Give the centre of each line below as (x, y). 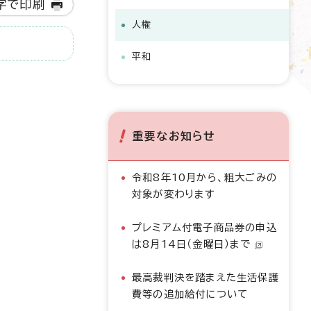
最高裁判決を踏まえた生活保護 (205, 277)
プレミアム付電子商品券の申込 (204, 227)
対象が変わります (174, 194)
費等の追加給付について (190, 294)
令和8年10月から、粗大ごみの (204, 177)
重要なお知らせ (174, 136)
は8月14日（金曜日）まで (192, 244)
